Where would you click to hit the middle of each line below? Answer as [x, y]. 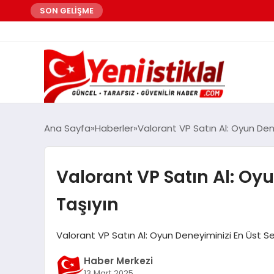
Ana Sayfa [67, 128]
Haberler [114, 128]
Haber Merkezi [118, 261]
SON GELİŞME [67, 11]
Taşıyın [87, 204]
